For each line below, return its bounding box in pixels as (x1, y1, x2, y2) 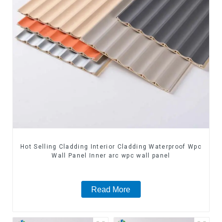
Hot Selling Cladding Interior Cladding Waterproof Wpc (20, 143, 202, 151)
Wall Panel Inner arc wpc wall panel (89, 152, 170, 160)
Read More (91, 185, 131, 194)
